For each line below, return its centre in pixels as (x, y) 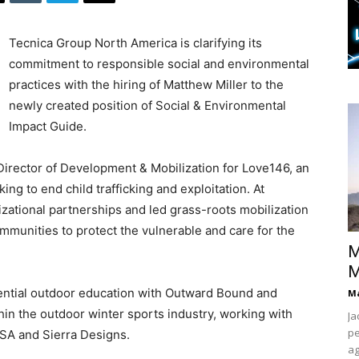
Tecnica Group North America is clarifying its (135, 43)
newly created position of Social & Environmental (147, 106)
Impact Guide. (48, 127)
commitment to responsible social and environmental (159, 64)
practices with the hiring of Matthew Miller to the (146, 85)
